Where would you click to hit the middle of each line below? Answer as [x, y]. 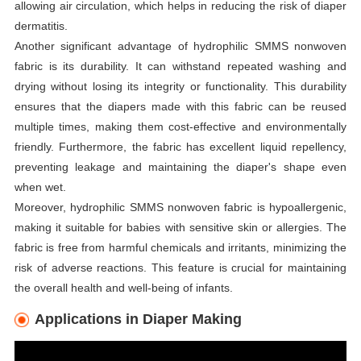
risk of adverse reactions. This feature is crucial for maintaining [180, 267]
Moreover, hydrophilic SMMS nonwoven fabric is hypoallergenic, [180, 207]
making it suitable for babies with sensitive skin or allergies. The [180, 227]
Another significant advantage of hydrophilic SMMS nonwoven [180, 46]
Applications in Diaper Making [138, 319]
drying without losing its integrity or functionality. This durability [180, 86]
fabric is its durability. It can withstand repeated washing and [180, 66]
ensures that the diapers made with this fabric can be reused [180, 106]
